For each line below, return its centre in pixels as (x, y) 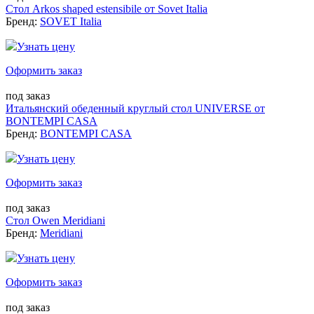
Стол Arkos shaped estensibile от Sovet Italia (107, 8)
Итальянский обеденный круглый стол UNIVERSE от (135, 108)
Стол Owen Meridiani (55, 220)
